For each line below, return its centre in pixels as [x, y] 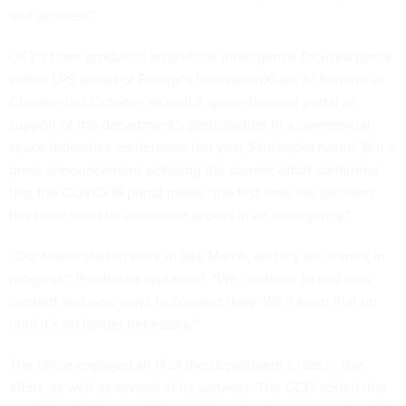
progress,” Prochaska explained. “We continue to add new [190, 278]
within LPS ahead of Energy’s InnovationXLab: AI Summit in [196, 79]
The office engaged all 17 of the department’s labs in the [186, 364]
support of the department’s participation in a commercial [190, 124]
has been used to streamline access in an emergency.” [184, 215]
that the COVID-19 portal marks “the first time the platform [191, 192]
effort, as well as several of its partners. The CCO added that [198, 387]
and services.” [53, 15]
